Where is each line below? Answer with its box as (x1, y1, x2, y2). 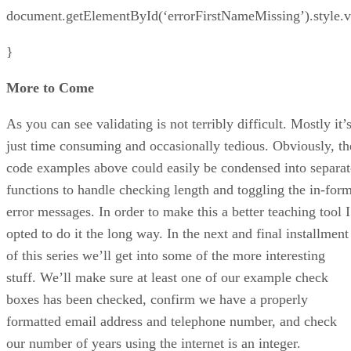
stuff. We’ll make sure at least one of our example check (6, 269, 328, 285)
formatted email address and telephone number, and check (6, 313, 337, 329)
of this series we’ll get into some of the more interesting (6, 247, 325, 263)
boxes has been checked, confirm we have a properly (6, 291, 308, 307)
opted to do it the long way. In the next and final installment (6, 225, 349, 241)
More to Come (6, 79, 94, 96)
